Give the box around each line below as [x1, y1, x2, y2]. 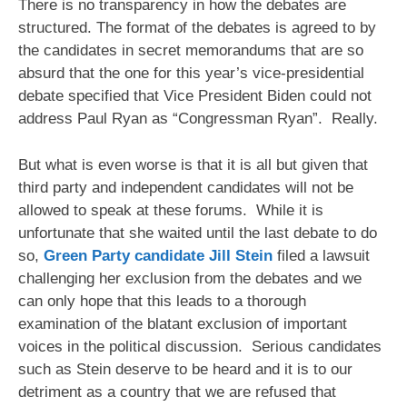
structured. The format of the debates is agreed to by [18, 19, 376, 37]
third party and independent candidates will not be [18, 178, 353, 196]
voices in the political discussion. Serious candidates [18, 337, 382, 355]
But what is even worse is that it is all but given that [18, 155, 368, 174]
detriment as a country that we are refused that [18, 382, 336, 401]
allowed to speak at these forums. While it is [18, 201, 323, 219]
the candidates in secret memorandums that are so [18, 42, 363, 60]
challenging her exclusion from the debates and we [18, 269, 362, 287]
